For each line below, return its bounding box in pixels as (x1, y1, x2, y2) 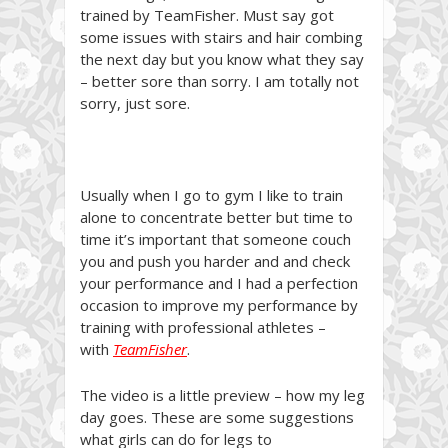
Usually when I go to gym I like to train (80, 184, 343, 205)
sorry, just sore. (80, 92, 190, 113)
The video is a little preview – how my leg (80, 384, 365, 405)
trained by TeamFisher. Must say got (80, 4, 334, 25)
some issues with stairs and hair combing (80, 26, 363, 47)
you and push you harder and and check (80, 250, 350, 271)
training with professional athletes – (80, 316, 326, 337)
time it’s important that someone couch (80, 228, 351, 249)
